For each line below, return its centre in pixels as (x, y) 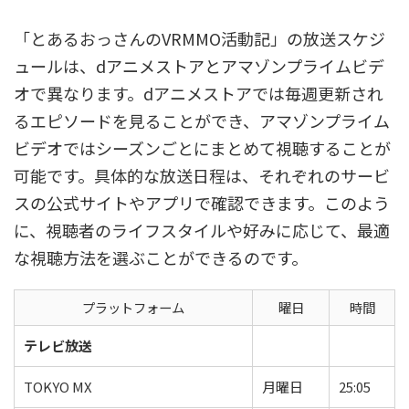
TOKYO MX (58, 387)
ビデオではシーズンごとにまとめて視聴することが (202, 148)
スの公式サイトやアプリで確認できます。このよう (202, 203)
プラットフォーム (133, 307)
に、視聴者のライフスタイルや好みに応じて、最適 (202, 230)
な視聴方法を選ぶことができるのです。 (161, 257)
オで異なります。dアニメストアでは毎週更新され (199, 93)
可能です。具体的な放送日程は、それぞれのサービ (202, 175)
